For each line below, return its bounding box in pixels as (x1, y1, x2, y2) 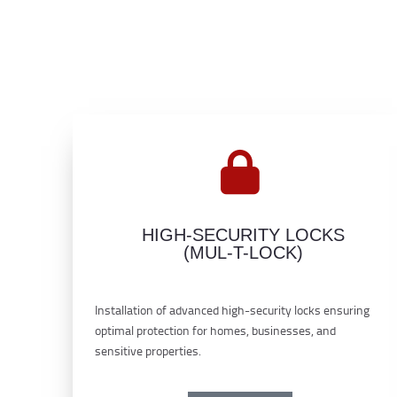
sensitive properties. (95, 341, 201, 359)
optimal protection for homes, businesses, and (95, 321, 336, 339)
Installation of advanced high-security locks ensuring (95, 300, 370, 318)
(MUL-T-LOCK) (183, 242, 304, 262)
